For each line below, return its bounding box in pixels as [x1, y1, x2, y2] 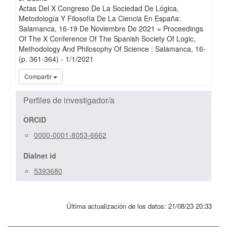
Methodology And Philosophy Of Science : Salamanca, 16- [18, 44, 206, 54]
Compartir [24, 72, 52, 81]
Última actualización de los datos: [66, 201, 168, 211]
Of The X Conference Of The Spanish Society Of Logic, [18, 33, 196, 44]
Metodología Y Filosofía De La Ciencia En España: [18, 13, 181, 24]
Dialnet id [23, 150, 56, 161]
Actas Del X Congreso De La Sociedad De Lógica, [18, 3, 179, 14]
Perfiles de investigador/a [23, 94, 115, 106]
